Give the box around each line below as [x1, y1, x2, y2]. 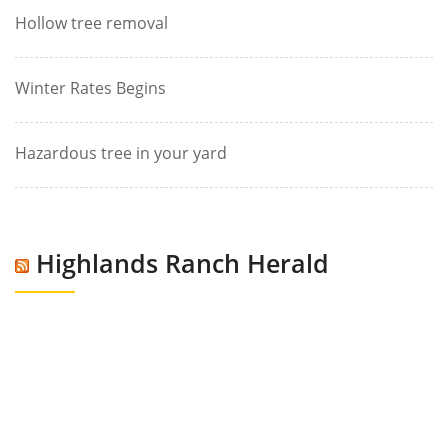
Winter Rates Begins [15, 77, 166, 99]
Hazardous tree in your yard [15, 142, 227, 164]
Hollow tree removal [15, 12, 168, 34]
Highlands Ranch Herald [36, 246, 329, 280]
